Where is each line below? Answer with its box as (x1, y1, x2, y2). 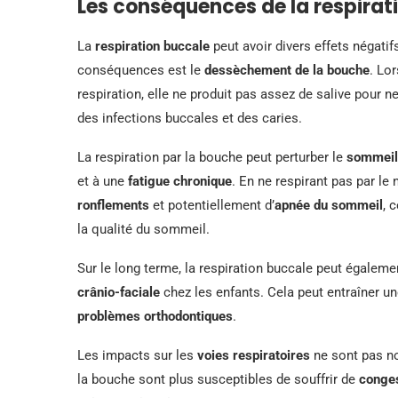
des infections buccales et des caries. (77, 109, 302, 126)
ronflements (77, 196, 149, 213)
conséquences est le (77, 61, 204, 78)
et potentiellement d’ (149, 196, 275, 213)
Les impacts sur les (77, 346, 197, 363)
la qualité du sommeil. (77, 220, 210, 237)
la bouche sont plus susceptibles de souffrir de (77, 370, 359, 387)
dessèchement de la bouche (204, 61, 370, 78)
